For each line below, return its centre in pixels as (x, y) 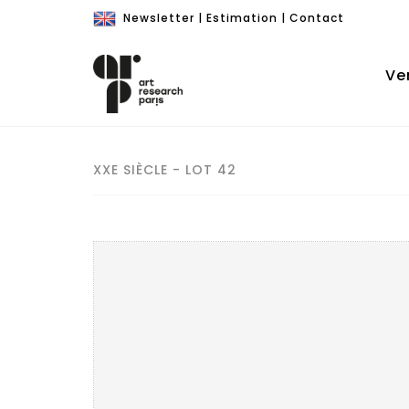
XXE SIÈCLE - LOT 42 (165, 170)
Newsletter (159, 18)
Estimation (242, 18)
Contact (317, 18)
